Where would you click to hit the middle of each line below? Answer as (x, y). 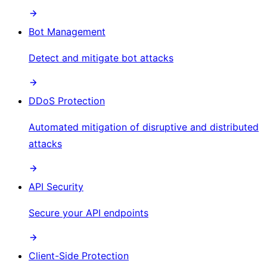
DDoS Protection (67, 100)
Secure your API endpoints (89, 212)
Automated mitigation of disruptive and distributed (144, 127)
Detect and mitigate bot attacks (101, 58)
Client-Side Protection (79, 255)
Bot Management (67, 31)
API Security (56, 186)
